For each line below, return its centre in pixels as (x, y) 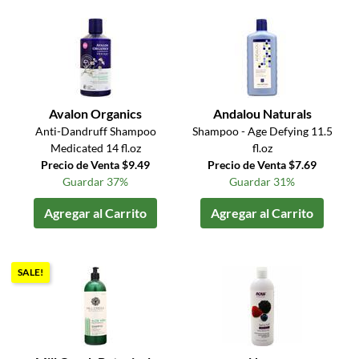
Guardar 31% (262, 182)
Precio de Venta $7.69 (262, 165)
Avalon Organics (96, 114)
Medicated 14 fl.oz (95, 148)
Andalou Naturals (262, 114)
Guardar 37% (96, 182)
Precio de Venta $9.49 (96, 165)
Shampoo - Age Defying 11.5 (262, 131)
